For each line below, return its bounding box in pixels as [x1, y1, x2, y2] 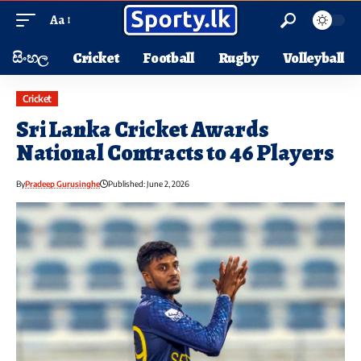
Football [143, 48, 194, 68]
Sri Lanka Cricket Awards [16, 114, 269, 146]
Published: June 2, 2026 [108, 179, 189, 189]
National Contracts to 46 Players [16, 138, 334, 169]
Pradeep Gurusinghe [25, 179, 100, 189]
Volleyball [282, 48, 345, 68]
